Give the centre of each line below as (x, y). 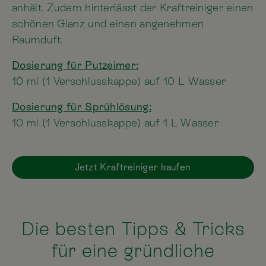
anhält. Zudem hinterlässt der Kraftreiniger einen (133, 8)
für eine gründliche (133, 251)
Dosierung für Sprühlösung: (82, 107)
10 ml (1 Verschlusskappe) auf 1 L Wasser (115, 123)
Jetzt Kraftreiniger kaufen (133, 167)
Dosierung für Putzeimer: (75, 65)
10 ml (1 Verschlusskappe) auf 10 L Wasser (119, 81)
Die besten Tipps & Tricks (133, 229)
